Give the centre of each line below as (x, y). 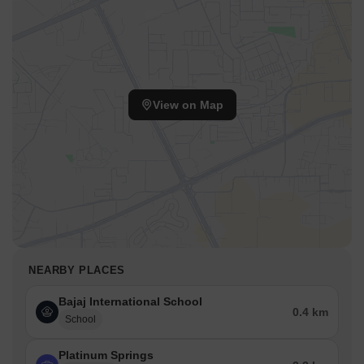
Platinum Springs (106, 355)
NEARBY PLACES (77, 271)
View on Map (188, 105)
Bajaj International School (130, 302)
